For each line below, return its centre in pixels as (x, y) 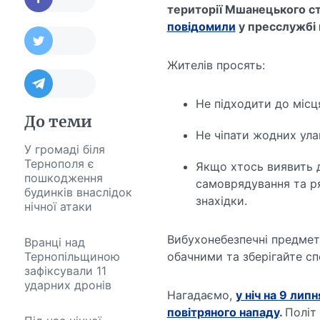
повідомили (201, 27)
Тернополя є (59, 164)
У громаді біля (64, 150)
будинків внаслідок (78, 192)
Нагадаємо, (201, 295)
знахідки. (221, 201)
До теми (58, 122)
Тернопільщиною (72, 257)
